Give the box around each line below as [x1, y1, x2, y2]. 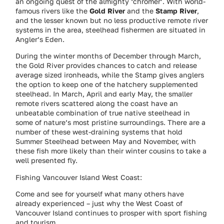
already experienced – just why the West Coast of [15, 198, 183, 207]
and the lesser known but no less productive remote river [15, 15, 208, 24]
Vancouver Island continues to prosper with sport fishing [15, 208, 207, 217]
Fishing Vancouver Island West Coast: [15, 172, 142, 181]
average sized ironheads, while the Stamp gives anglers [15, 70, 204, 79]
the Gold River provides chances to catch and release [15, 61, 197, 70]
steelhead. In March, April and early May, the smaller [15, 89, 193, 98]
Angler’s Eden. [15, 34, 65, 43]
